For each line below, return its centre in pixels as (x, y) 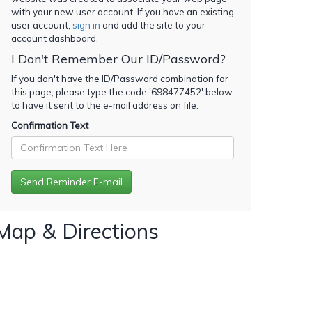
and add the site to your (153, 25)
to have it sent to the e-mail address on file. (105, 105)
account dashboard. (55, 38)
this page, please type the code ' (81, 92)
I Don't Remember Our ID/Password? (118, 58)
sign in (86, 25)
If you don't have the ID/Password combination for (120, 78)
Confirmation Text (50, 125)
